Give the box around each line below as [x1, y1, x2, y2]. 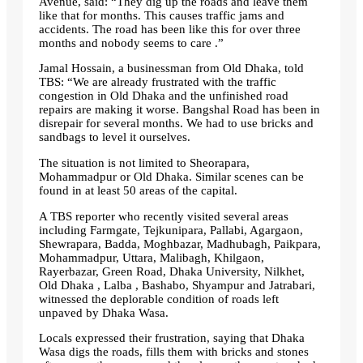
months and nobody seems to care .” [39, 36, 224, 49]
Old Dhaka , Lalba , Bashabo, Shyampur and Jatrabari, [39, 278, 315, 292]
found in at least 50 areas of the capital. [39, 184, 237, 198]
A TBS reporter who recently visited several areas [39, 209, 288, 223]
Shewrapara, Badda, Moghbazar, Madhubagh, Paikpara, [39, 237, 321, 250]
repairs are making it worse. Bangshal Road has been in [39, 103, 320, 117]
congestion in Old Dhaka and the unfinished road [39, 89, 288, 103]
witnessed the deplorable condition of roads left [39, 292, 279, 305]
